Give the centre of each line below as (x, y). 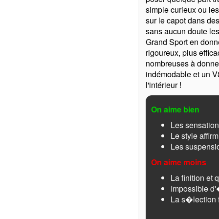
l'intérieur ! (164, 85)
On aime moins (179, 162)
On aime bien (175, 109)
